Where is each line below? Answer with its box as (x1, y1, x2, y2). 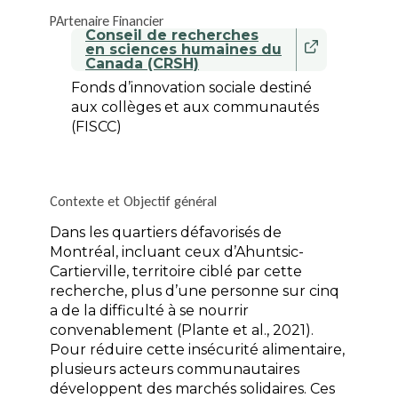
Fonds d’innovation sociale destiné (71, 79, 312, 97)
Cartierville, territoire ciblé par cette (50, 263, 302, 281)
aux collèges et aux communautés (71, 99, 319, 116)
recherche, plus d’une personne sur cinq (50, 283, 339, 300)
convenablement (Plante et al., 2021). (50, 322, 314, 339)
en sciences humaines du (85, 41, 282, 59)
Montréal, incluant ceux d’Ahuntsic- (50, 243, 304, 261)
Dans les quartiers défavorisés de (50, 224, 282, 242)
